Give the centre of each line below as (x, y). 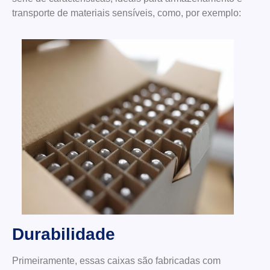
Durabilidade (64, 234)
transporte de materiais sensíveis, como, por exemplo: (127, 13)
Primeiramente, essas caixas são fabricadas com (116, 260)
